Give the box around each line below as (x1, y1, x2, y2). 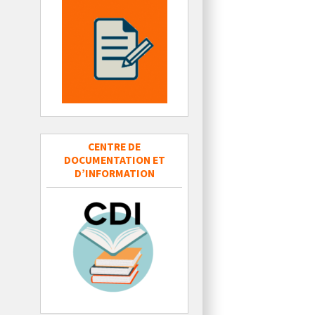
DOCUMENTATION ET (63, 153, 165, 167)
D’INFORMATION (74, 166, 155, 180)
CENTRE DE (88, 139, 141, 153)
